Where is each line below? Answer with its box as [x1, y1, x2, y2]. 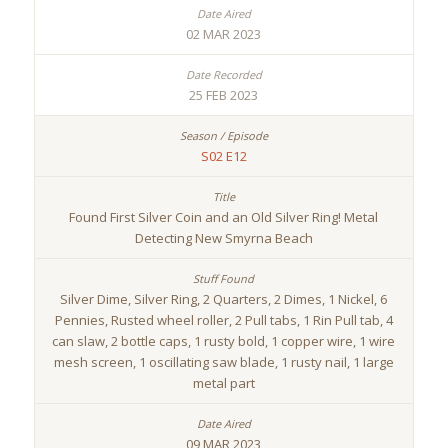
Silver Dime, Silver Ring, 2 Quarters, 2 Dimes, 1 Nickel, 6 [60, 290, 388, 309]
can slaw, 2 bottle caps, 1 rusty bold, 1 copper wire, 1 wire [52, 332, 396, 351]
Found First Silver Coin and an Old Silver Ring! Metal [69, 208, 379, 227]
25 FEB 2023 [189, 86, 259, 105]
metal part [192, 374, 255, 393]
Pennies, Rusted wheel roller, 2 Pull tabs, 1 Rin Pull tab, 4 [54, 311, 393, 330]
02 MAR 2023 [186, 25, 262, 44]
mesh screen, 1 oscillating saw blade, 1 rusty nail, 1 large [53, 353, 394, 372]
